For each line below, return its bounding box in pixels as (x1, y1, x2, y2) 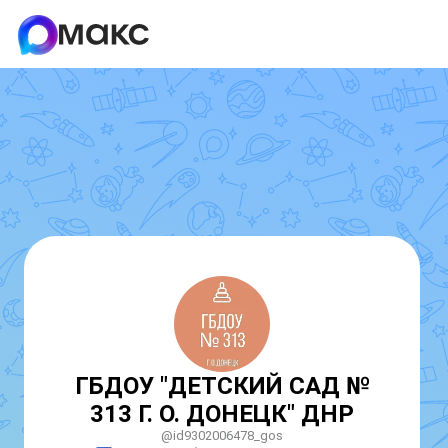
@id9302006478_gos (161, 428, 283, 443)
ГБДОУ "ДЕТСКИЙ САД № (74, 372, 370, 400)
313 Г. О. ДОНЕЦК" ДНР (90, 400, 354, 428)
